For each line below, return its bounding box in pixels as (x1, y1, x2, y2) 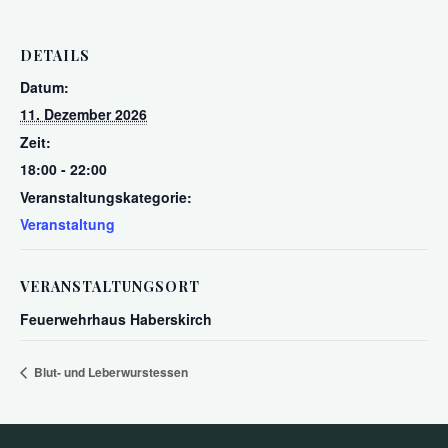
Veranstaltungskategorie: (20, 187, 192, 207)
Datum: (20, 77, 69, 97)
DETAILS (20, 46, 90, 65)
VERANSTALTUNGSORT (20, 277, 200, 296)
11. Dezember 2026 (20, 104, 147, 124)
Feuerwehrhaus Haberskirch (20, 309, 212, 329)
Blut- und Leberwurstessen (31, 362, 188, 381)
